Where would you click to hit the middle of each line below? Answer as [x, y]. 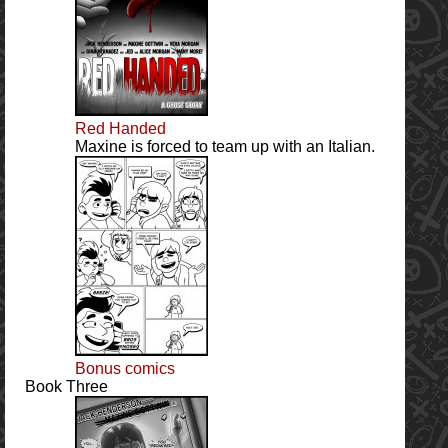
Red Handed [120, 128]
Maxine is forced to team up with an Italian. [225, 146]
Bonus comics [125, 368]
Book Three [66, 386]
